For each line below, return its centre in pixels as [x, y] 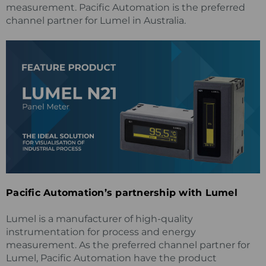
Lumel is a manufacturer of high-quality [99, 218]
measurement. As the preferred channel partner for [128, 245]
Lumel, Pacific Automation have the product [111, 258]
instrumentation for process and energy [101, 232]
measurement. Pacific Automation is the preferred [126, 7]
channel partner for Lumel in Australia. [96, 20]
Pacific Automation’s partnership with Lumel [122, 192]
